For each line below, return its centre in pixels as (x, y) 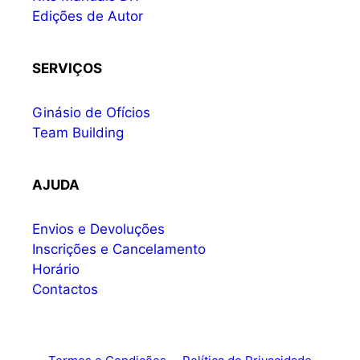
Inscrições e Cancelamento (119, 250)
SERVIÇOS (67, 69)
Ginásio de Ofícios (91, 113)
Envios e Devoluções (98, 229)
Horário (56, 270)
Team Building (78, 133)
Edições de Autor (88, 16)
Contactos (65, 290)
